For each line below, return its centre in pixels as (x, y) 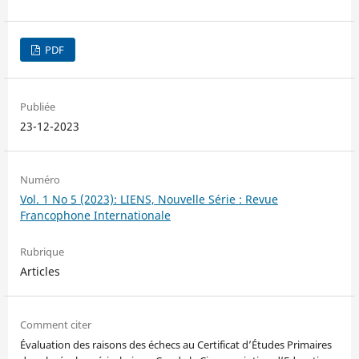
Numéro (40, 180)
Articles (40, 272)
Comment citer (55, 325)
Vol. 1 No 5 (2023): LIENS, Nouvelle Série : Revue (149, 200)
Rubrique (42, 252)
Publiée (37, 107)
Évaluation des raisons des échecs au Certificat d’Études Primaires (175, 345)
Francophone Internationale (95, 216)
